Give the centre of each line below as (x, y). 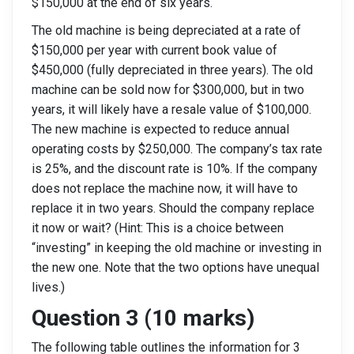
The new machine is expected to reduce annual (160, 129)
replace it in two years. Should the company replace (173, 208)
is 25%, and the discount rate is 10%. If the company (175, 169)
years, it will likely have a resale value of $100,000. (171, 109)
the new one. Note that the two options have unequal (175, 267)
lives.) (48, 287)
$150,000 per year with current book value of (154, 50)
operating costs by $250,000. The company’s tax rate (177, 149)
